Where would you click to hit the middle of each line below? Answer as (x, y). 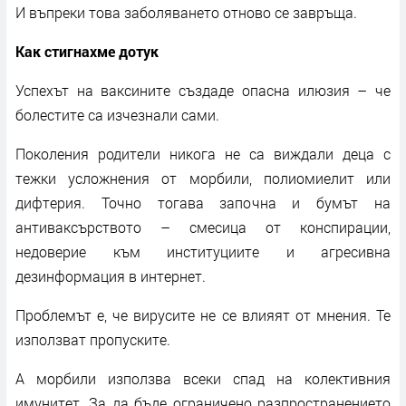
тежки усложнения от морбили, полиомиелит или (203, 178)
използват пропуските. (93, 339)
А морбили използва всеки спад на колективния (203, 378)
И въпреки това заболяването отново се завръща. (186, 12)
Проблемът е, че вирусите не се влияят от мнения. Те (203, 314)
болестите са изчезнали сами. (117, 114)
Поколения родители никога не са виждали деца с (203, 153)
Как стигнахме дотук (87, 51)
